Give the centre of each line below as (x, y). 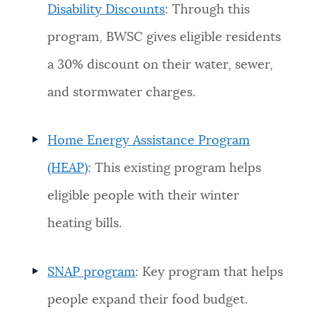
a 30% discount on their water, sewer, (161, 65)
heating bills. (85, 224)
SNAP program (92, 272)
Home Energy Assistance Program (149, 141)
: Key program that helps (209, 272)
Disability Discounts (106, 10)
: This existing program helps (175, 169)
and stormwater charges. (122, 93)
